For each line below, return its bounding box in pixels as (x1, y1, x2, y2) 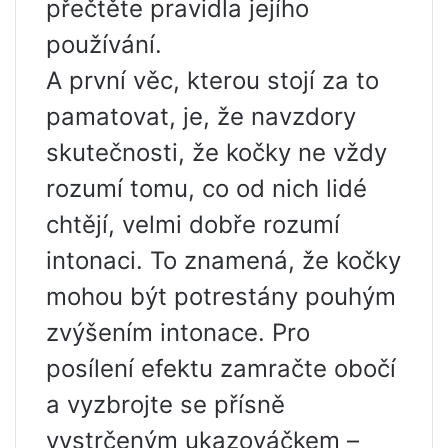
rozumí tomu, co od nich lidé (46, 174, 367, 204)
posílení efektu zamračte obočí (46, 354, 396, 384)
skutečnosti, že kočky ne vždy (46, 138, 387, 168)
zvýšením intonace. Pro (46, 318, 310, 348)
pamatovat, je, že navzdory (46, 102, 356, 132)
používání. (46, 30, 162, 60)
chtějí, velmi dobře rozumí (46, 210, 340, 240)
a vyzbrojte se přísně (46, 390, 285, 420)
